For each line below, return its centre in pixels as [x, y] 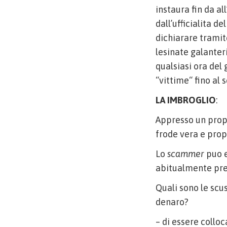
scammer [186, 154]
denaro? [172, 202]
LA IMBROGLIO [186, 100]
